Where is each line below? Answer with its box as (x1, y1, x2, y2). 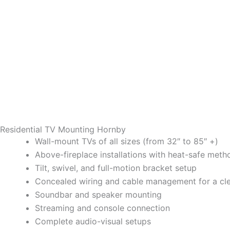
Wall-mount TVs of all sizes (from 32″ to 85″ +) (35, 136, 218, 147)
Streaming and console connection (35, 203, 170, 214)
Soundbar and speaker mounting (35, 189, 162, 200)
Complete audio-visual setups (35, 216, 151, 227)
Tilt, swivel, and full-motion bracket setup (35, 163, 197, 174)
